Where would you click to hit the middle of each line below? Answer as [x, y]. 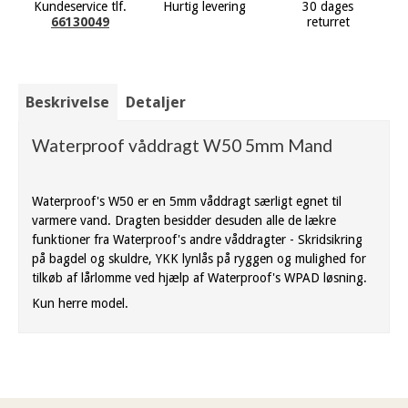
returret [328, 21]
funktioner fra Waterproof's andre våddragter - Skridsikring [197, 240]
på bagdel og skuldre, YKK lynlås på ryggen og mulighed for [199, 259]
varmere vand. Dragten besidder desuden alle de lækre [184, 221]
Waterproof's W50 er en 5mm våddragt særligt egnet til [187, 202]
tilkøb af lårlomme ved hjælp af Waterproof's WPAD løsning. [199, 278]
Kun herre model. [80, 304]
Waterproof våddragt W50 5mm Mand [182, 146]
